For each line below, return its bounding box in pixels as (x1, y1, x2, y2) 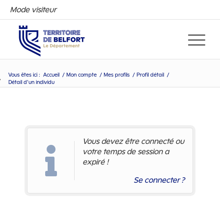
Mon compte (66, 71, 97, 79)
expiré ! (82, 157, 109, 167)
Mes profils (104, 71, 130, 79)
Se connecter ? (133, 175, 185, 185)
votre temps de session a (82, 146, 169, 157)
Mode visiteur (10, 4, 56, 15)
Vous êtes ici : (8, 71, 40, 79)
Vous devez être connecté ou (82, 136, 185, 146)
